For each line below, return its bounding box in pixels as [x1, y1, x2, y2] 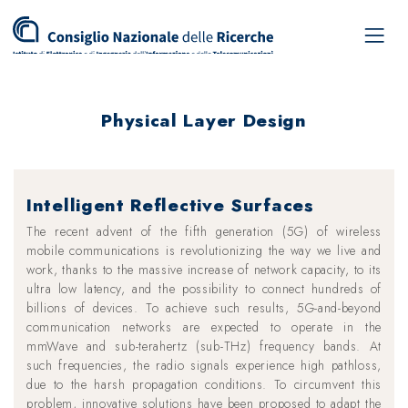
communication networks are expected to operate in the [26, 318, 382, 336]
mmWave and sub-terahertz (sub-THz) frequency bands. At [26, 337, 382, 355]
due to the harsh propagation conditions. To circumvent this [26, 375, 382, 393]
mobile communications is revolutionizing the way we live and [26, 241, 382, 260]
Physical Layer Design [101, 107, 307, 133]
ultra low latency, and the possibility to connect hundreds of [26, 280, 382, 298]
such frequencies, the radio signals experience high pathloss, [26, 356, 382, 374]
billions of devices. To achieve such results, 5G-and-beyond [26, 299, 382, 317]
